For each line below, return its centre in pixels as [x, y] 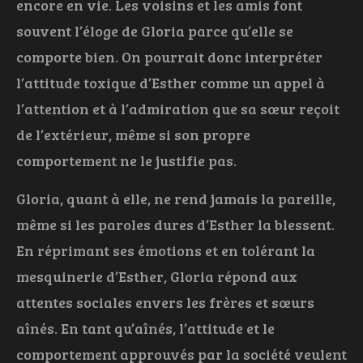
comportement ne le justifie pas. [126, 161]
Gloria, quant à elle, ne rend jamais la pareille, [176, 199]
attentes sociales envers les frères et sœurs [165, 303]
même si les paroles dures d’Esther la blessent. [175, 225]
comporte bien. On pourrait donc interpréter [169, 57]
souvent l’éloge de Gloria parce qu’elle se [155, 31]
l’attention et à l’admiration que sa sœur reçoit [178, 109]
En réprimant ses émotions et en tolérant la [166, 251]
